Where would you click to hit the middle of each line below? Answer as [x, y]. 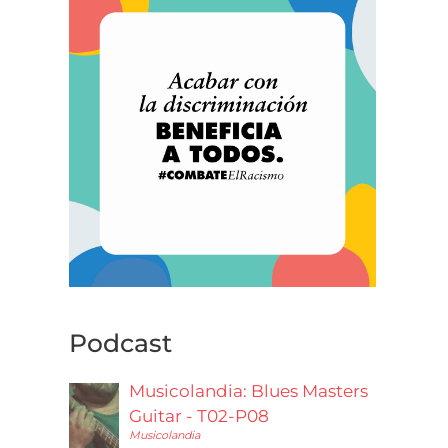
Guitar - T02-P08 [199, 415]
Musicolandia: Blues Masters [249, 390]
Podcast [121, 342]
